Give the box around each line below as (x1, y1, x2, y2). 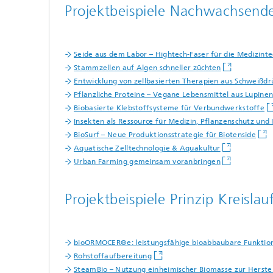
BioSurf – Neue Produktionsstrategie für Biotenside (74, 130, 256, 139)
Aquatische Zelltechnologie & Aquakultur (74, 144, 221, 152)
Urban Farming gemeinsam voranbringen (74, 157, 221, 166)
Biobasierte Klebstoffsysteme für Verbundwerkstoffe (74, 104, 264, 112)
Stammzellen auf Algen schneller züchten (74, 63, 221, 72)
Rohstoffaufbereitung (74, 252, 152, 260)
